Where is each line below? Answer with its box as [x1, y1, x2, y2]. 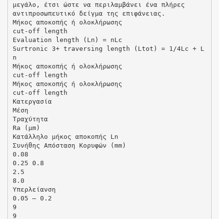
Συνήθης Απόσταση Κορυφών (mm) [12, 141, 126, 149]
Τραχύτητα [12, 115, 48, 123]
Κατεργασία [12, 97, 52, 105]
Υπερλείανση [12, 185, 56, 193]
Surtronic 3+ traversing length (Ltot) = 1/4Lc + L [12, 44, 204, 52]
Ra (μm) [12, 124, 40, 131]
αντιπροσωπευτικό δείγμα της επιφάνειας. [12, 9, 165, 17]
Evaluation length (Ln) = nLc [12, 36, 122, 44]
